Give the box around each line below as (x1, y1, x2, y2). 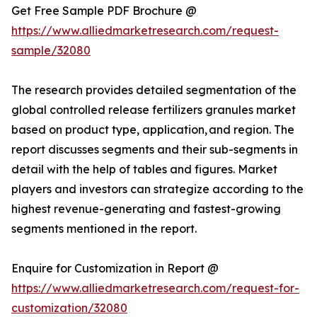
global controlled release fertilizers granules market (11, 103, 296, 117)
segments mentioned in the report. (11, 221, 197, 236)
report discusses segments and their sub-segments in (11, 142, 298, 157)
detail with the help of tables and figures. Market (11, 162, 277, 177)
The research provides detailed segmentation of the (11, 83, 296, 98)
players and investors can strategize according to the (11, 182, 304, 197)
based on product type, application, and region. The (11, 122, 294, 137)
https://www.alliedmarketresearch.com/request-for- (11, 281, 299, 296)
